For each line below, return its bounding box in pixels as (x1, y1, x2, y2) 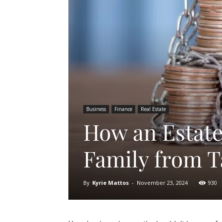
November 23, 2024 (137, 178, 188, 186)
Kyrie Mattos (92, 178, 129, 186)
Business (86, 105, 106, 112)
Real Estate (141, 105, 166, 112)
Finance (114, 105, 132, 112)
